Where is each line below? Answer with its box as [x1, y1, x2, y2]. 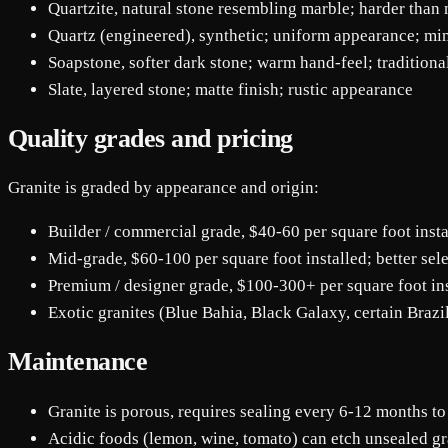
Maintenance [8, 347, 148, 377]
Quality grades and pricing [8, 124, 293, 154]
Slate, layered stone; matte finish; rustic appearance [48, 79, 413, 99]
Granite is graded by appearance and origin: [8, 178, 319, 198]
